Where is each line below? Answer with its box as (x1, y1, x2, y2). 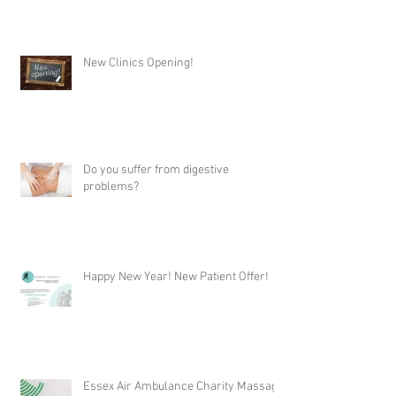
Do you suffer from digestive (83, 163, 229, 179)
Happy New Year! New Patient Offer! (174, 270, 269, 286)
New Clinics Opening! (83, 56, 194, 72)
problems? (83, 179, 139, 195)
